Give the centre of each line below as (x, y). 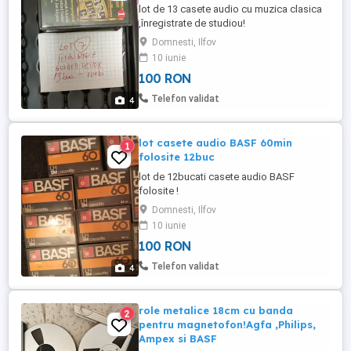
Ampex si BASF (178, 338)
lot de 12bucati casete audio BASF (217, 177)
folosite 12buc (177, 157)
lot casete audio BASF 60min (215, 143)
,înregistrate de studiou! (192, 23)
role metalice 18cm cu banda (216, 310)
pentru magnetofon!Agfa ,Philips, (227, 324)
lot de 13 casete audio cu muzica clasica (230, 9)
